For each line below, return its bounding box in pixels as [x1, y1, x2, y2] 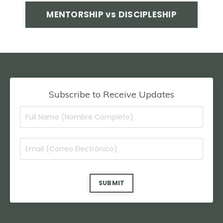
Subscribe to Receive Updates [49, 89, 174, 101]
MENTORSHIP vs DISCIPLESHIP [46, 8, 177, 21]
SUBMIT [98, 179, 125, 188]
